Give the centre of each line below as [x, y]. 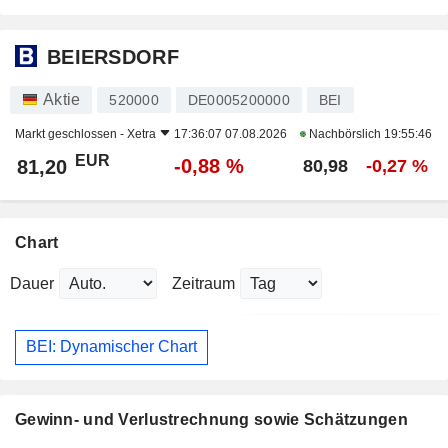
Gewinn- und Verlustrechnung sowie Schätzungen [211, 419]
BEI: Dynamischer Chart [111, 347]
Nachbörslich [345, 133]
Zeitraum [203, 283]
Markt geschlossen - [71, 133]
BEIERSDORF [113, 57]
